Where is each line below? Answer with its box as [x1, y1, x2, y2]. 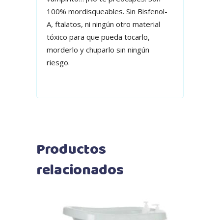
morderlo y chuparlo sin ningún [47, 45, 149, 55]
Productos [36, 138, 106, 162]
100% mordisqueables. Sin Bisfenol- [47, 6, 167, 16]
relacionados [36, 159, 124, 182]
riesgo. [47, 57, 70, 67]
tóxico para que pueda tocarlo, [47, 32, 150, 42]
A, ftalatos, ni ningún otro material [47, 19, 160, 29]
